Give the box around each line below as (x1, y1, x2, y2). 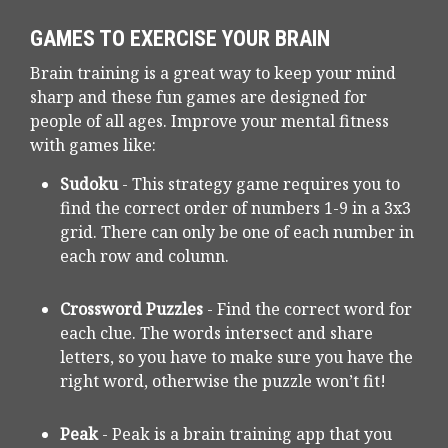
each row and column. (60, 245, 229, 268)
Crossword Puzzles (60, 298, 203, 321)
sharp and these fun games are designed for (30, 86, 367, 109)
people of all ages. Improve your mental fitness (30, 110, 389, 133)
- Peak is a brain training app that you (98, 423, 392, 446)
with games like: (30, 134, 156, 157)
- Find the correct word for (203, 298, 412, 321)
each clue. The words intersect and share (60, 322, 373, 345)
